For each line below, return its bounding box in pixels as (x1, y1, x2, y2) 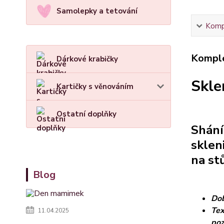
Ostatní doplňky (56, 109, 116, 119)
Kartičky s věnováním (56, 81, 133, 91)
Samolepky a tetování (56, 6, 137, 16)
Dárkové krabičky (56, 54, 118, 64)
